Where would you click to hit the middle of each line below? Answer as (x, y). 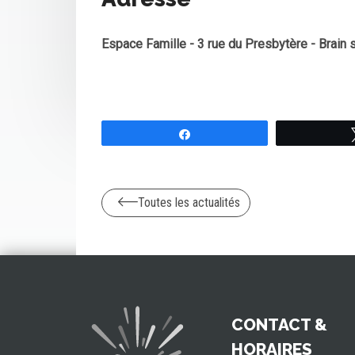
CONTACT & (279, 325)
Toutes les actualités (189, 203)
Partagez (221, 134)
